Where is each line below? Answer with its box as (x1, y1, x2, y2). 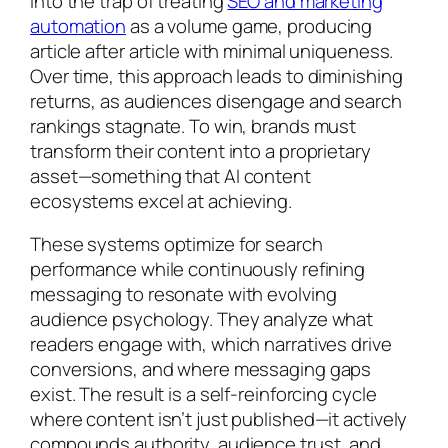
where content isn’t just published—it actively (30, 406, 408, 433)
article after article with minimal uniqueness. (30, 37, 394, 64)
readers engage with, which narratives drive (30, 331, 392, 358)
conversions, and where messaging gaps (30, 356, 372, 383)
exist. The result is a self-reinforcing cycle (30, 381, 377, 408)
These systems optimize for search (30, 231, 323, 258)
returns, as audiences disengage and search (30, 87, 402, 114)
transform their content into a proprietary (30, 137, 371, 164)
